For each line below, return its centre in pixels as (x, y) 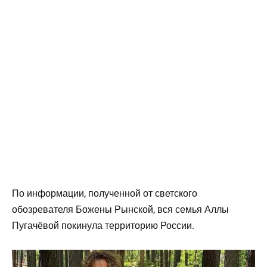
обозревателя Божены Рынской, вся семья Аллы (120, 209)
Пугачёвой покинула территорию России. (103, 225)
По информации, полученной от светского (105, 193)
